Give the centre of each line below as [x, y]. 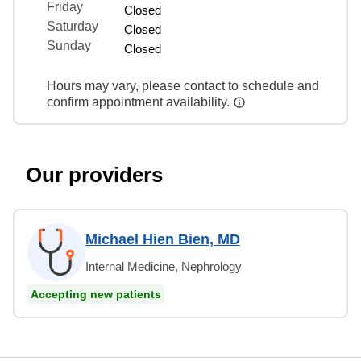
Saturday [73, 26]
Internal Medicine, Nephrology [164, 266]
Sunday [69, 45]
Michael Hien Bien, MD [163, 239]
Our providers [94, 174]
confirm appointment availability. [140, 102]
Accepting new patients [96, 294]
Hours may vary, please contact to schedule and [183, 85]
